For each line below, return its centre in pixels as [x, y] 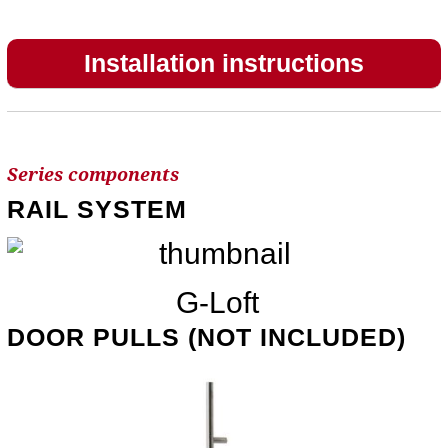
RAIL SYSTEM [96, 208]
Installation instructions [223, 62]
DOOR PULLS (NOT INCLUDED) [206, 336]
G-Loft [217, 302]
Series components [92, 174]
